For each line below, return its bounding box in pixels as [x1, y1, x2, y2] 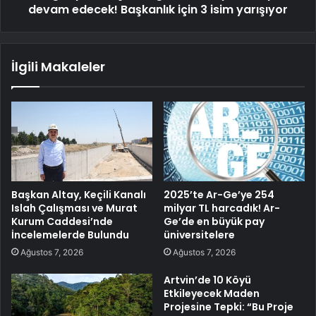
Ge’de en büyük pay [164, 214, 265, 229]
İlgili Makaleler [11, 58, 105, 76]
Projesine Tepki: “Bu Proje [164, 299, 293, 314]
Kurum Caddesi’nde [11, 214, 113, 229]
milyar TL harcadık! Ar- [164, 200, 280, 215]
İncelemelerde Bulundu [11, 227, 129, 242]
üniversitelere [164, 227, 235, 242]
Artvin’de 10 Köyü [164, 272, 251, 287]
